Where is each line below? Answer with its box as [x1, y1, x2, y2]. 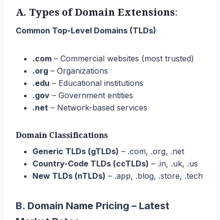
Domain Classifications [16, 130, 108, 140]
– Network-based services [48, 102, 147, 112]
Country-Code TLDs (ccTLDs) [32, 158, 149, 168]
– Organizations [48, 65, 108, 76]
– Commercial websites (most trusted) [52, 53, 194, 63]
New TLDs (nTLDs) [32, 170, 106, 181]
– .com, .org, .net [119, 146, 184, 156]
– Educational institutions [50, 78, 143, 88]
